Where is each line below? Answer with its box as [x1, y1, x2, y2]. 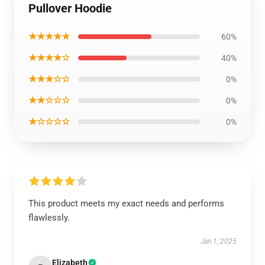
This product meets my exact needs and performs [28, 198, 224, 209]
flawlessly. [28, 212, 70, 223]
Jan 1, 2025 [201, 237, 237, 245]
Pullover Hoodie [28, 1, 112, 15]
